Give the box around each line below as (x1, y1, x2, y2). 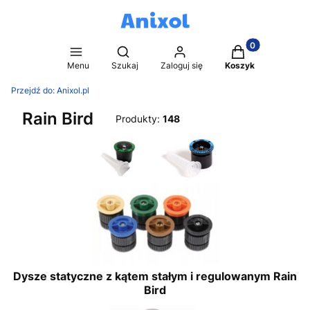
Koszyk (224, 60, 255, 71)
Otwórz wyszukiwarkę (123, 45, 224, 57)
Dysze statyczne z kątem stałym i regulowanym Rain (13, 269, 297, 283)
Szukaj (111, 60, 138, 71)
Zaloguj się (160, 60, 203, 71)
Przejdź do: (11, 85, 57, 95)
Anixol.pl (57, 85, 89, 95)
